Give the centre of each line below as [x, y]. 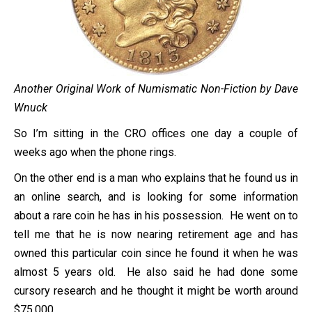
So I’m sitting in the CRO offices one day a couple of [156, 133]
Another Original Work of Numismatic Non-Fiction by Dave [156, 88]
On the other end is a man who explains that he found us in [156, 178]
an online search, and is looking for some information [156, 196]
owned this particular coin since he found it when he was [156, 253]
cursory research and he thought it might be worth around [156, 290]
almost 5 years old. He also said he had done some [156, 272]
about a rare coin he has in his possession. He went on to [156, 215]
